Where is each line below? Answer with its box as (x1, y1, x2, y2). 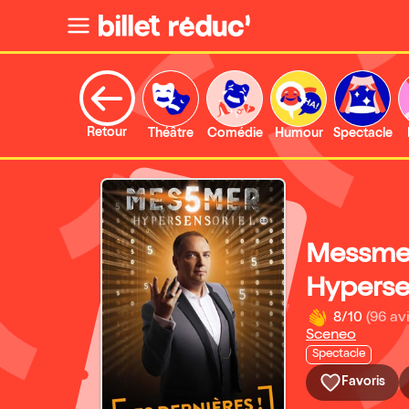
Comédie (206, 128, 263, 141)
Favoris (341, 376, 385, 389)
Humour (274, 128, 323, 141)
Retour (87, 127, 127, 140)
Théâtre (148, 128, 194, 141)
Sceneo (306, 329, 356, 343)
